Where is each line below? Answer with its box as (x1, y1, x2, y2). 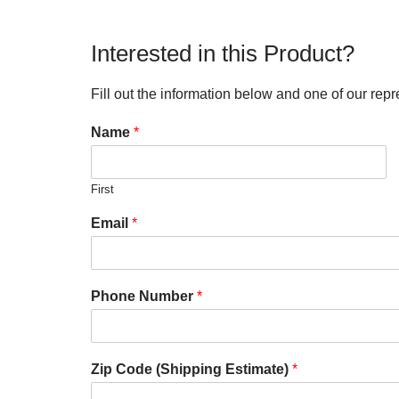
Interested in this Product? (91, 40, 354, 68)
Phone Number (91, 289, 197, 305)
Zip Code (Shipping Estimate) (91, 362, 292, 378)
